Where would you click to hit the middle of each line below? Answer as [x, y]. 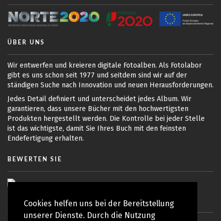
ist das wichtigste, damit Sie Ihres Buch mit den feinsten [97, 128]
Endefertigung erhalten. [46, 138]
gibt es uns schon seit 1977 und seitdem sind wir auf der [97, 75]
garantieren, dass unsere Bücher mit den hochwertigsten [98, 109]
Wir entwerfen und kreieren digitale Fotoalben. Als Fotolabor [105, 65]
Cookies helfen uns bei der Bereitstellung [99, 204]
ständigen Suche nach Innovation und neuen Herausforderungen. [110, 85]
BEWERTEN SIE [35, 159]
